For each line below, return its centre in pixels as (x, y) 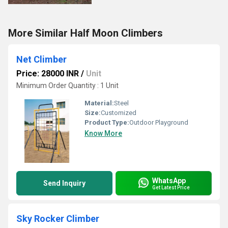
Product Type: (107, 122)
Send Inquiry (64, 183)
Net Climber (41, 59)
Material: (99, 103)
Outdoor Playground (159, 122)
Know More (103, 133)
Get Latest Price (171, 187)
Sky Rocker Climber (58, 219)
